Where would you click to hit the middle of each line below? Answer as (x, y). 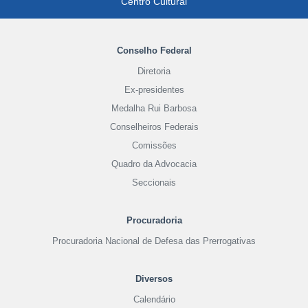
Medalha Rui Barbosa (154, 108)
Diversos (154, 278)
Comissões (154, 145)
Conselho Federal (154, 50)
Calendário (154, 299)
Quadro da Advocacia (154, 164)
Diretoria (154, 71)
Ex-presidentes (154, 89)
